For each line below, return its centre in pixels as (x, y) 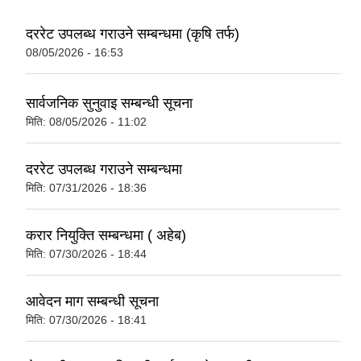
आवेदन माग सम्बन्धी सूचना (92, 302)
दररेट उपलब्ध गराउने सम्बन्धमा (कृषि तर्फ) (133, 33)
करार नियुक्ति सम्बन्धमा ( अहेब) (106, 236)
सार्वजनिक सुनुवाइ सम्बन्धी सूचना (109, 104)
